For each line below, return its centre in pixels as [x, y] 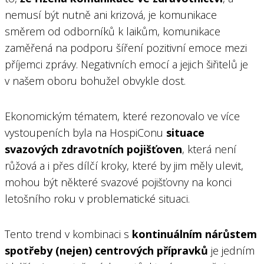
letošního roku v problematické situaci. [97, 198]
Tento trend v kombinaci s [68, 234]
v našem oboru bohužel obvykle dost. [95, 80]
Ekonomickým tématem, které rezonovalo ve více [122, 116]
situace [185, 132]
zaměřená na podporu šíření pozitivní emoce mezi [126, 47]
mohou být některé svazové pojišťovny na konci [118, 182]
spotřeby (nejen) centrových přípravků [106, 250]
